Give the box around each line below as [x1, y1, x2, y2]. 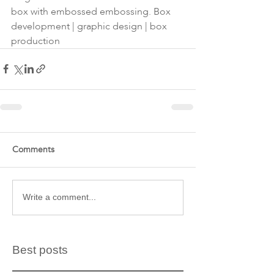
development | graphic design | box [11, 19, 169, 33]
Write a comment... [23, 192, 96, 202]
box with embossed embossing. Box [11, 4, 173, 18]
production [11, 34, 60, 48]
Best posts [12, 243, 68, 256]
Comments [12, 143, 54, 155]
